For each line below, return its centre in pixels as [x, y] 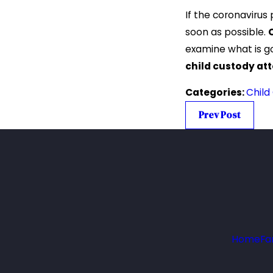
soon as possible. [227, 32]
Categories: [216, 93]
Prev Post [219, 115]
